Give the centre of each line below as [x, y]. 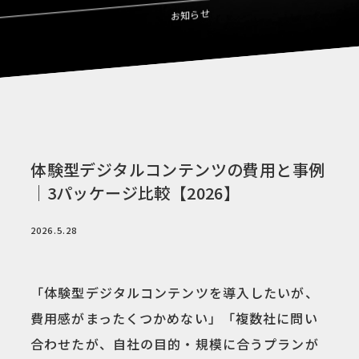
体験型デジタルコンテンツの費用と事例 [178, 169]
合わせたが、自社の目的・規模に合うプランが [175, 344]
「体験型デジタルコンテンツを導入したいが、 [175, 292]
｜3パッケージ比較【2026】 [135, 193]
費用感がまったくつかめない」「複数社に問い [174, 318]
